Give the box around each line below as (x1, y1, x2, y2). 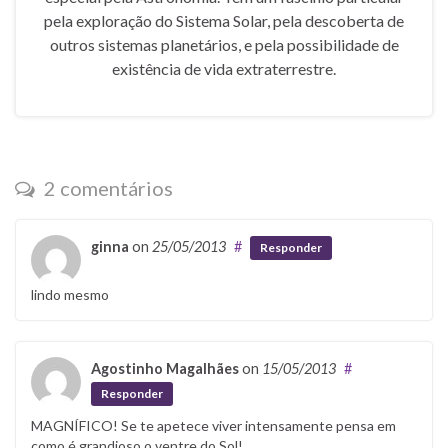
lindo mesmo (31, 285, 109, 303)
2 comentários (40, 175, 173, 200)
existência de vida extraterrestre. (112, 58, 336, 78)
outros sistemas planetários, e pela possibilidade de (49, 34, 399, 54)
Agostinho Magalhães (91, 359, 239, 377)
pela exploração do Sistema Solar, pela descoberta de (44, 10, 404, 30)
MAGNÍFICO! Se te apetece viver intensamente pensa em (31, 417, 396, 435)
